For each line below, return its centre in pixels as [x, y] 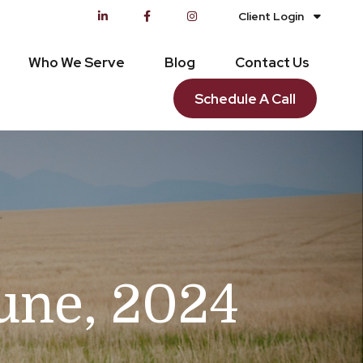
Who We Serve [77, 62]
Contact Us [273, 62]
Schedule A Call [246, 99]
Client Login [271, 16]
